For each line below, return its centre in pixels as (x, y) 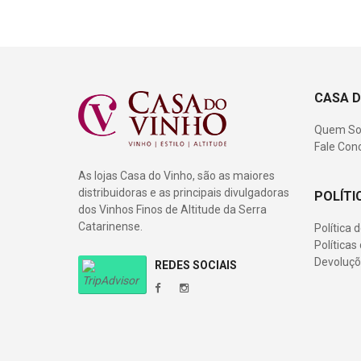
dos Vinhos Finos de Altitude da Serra (172, 210)
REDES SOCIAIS (196, 265)
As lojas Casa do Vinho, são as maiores (176, 176)
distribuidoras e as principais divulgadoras (184, 193)
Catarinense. (110, 226)
